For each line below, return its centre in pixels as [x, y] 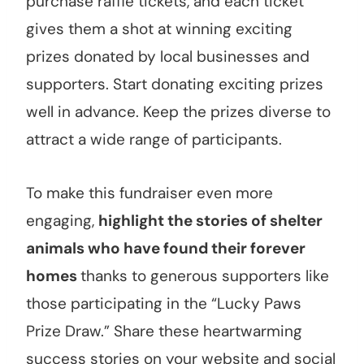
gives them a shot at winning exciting [159, 29]
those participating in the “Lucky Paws [164, 304]
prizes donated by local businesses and [168, 57]
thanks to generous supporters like [205, 276]
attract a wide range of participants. [154, 140]
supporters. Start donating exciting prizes [175, 84]
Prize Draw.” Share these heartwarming [164, 331]
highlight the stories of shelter [210, 221]
